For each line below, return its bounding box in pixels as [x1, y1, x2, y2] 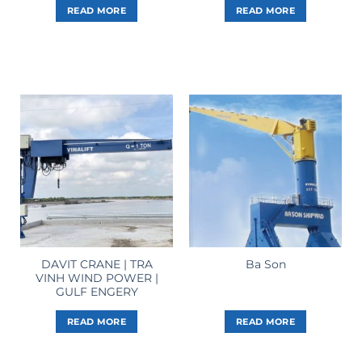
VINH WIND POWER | [35, 271, 158, 284]
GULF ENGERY [55, 284, 138, 298]
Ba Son [245, 258, 286, 271]
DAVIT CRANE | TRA [40, 257, 153, 271]
